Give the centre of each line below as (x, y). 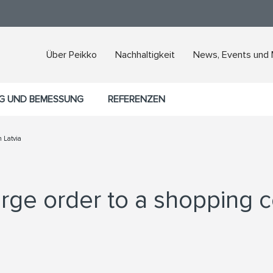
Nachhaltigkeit (145, 55)
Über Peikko (72, 55)
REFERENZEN (136, 99)
